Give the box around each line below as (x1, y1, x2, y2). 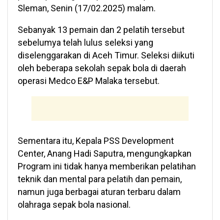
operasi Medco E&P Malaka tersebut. (18, 76, 160, 86)
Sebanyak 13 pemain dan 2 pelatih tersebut (18, 25, 185, 35)
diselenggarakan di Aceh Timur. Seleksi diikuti (18, 50, 194, 61)
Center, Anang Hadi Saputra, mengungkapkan (18, 148, 192, 159)
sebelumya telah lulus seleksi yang (18, 37, 153, 48)
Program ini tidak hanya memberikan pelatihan (18, 161, 196, 172)
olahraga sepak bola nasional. (18, 199, 131, 210)
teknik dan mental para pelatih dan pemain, (18, 174, 182, 185)
